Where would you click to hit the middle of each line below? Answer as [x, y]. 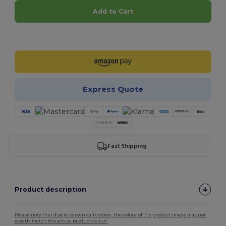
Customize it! [119, 36]
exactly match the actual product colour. [62, 221]
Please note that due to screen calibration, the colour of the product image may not [110, 215]
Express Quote [113, 89]
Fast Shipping [127, 146]
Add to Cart [113, 11]
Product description [51, 189]
